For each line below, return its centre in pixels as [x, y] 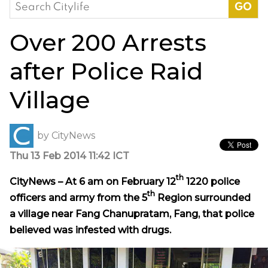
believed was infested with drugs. [90, 230]
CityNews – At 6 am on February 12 [93, 181]
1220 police [212, 181]
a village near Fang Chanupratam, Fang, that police [132, 214]
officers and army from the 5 [78, 197]
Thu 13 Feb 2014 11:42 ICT [69, 156]
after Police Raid [106, 71]
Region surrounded [203, 197]
